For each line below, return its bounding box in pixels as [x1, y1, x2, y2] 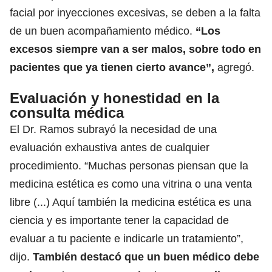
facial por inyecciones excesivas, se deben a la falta [10, 6, 260, 19]
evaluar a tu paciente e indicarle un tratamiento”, [10, 232, 243, 245]
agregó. [214, 61, 254, 73]
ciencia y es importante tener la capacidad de [10, 214, 229, 226]
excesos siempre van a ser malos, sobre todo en [10, 42, 261, 55]
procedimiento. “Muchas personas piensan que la [10, 159, 248, 172]
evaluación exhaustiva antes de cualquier [10, 141, 209, 154]
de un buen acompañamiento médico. [10, 24, 192, 37]
